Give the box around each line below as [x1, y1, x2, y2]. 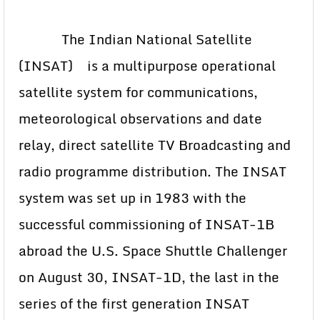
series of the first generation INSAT [19, 292, 249, 314]
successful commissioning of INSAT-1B [19, 213, 278, 235]
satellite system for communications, [19, 81, 258, 103]
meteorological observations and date [19, 107, 262, 129]
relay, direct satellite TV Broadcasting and [19, 134, 291, 156]
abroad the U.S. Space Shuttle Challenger [19, 239, 287, 261]
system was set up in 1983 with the [19, 186, 246, 209]
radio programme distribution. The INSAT [19, 160, 286, 182]
